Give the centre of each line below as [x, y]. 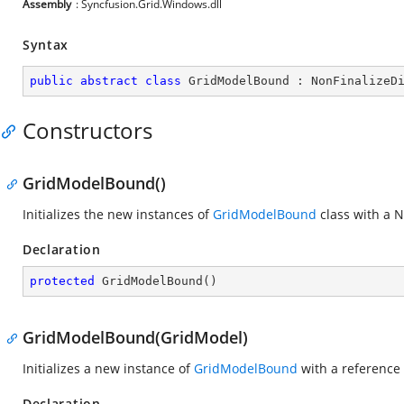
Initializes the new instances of [118, 214]
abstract [109, 81]
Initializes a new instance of [108, 368]
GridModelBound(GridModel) [135, 337]
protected [62, 281]
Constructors [87, 130]
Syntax [46, 45]
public [51, 81]
